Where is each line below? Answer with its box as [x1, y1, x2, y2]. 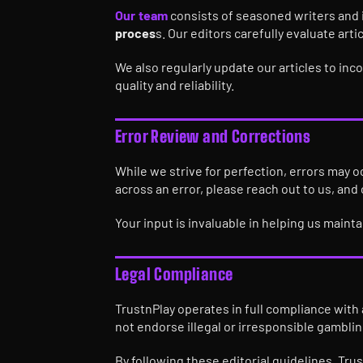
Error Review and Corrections [115, 126, 311, 146]
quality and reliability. [115, 77, 234, 92]
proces [115, 25, 156, 41]
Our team [115, 7, 169, 23]
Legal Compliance [115, 264, 233, 284]
